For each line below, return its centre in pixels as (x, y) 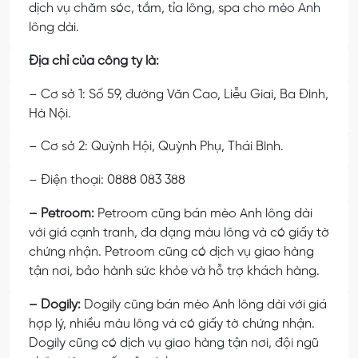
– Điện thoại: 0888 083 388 (107, 181)
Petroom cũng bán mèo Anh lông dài (205, 213)
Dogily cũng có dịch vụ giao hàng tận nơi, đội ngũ (174, 343)
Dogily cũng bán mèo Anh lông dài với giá (204, 304)
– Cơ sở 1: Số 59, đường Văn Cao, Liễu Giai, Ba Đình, (179, 94)
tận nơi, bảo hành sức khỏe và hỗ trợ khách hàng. (176, 271)
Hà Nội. (52, 113)
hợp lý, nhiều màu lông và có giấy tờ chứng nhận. (172, 324)
